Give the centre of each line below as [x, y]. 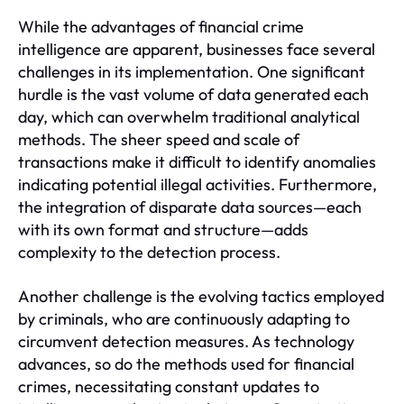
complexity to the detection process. [149, 252]
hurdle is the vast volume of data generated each [193, 94]
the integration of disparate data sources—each [190, 207]
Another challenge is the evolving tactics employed [201, 296]
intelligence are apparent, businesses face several [197, 49]
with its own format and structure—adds [163, 229]
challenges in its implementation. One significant [192, 71]
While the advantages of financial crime [161, 26]
